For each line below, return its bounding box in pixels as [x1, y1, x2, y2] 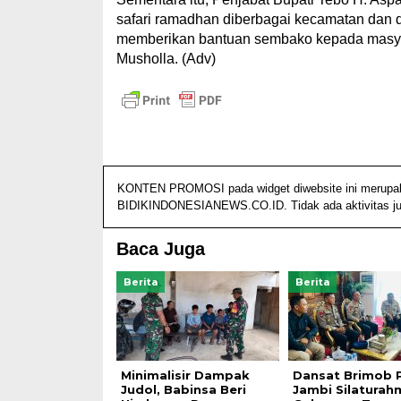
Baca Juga [115, 238, 205, 259]
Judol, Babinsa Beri [120, 381, 246, 397]
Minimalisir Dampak [120, 367, 250, 382]
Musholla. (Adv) [115, 51, 216, 66]
